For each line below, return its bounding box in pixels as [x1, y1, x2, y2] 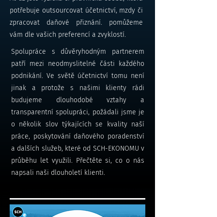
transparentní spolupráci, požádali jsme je [11, 108, 144, 116]
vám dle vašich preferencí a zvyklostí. [10, 31, 126, 39]
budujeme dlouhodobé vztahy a [11, 96, 144, 104]
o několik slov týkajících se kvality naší [11, 120, 144, 128]
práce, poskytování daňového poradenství [11, 132, 144, 140]
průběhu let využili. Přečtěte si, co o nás [11, 156, 144, 165]
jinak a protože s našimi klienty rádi [11, 84, 144, 92]
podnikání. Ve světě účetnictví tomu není [11, 72, 144, 80]
